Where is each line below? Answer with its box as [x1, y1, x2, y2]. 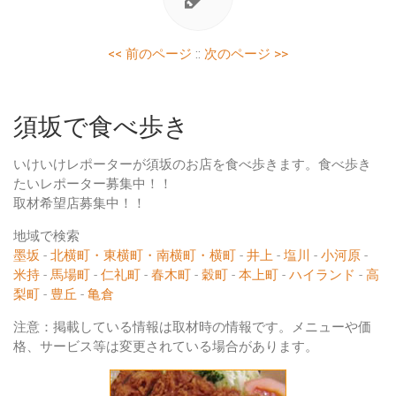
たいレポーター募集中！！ [13, 176, 172, 193]
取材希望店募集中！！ [13, 195, 146, 212]
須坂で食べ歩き [13, 112, 189, 142]
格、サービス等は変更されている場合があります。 [13, 339, 318, 355]
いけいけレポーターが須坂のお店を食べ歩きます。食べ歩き [13, 156, 371, 173]
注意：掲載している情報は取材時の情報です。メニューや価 [13, 319, 371, 336]
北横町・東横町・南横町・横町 [50, 247, 236, 264]
